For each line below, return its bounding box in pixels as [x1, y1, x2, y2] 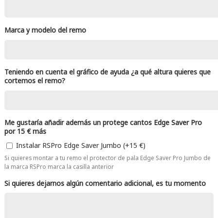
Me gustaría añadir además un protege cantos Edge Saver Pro [4, 117, 202, 127]
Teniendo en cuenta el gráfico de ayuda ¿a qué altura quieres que [4, 67, 211, 76]
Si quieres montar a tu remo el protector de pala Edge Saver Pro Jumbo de [4, 153, 211, 162]
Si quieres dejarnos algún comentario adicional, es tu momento [4, 178, 206, 188]
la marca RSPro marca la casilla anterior [4, 162, 114, 170]
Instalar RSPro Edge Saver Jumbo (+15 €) [16, 140, 145, 150]
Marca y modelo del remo [4, 25, 86, 35]
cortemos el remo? [4, 76, 65, 85]
